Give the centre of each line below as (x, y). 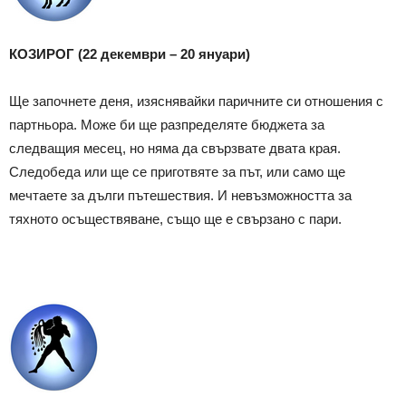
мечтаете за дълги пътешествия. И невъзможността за (180, 195)
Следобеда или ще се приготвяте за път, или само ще (177, 171)
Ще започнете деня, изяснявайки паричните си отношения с (196, 101)
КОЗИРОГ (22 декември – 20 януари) (130, 53)
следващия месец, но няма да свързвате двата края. (175, 148)
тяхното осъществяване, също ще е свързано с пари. (175, 218)
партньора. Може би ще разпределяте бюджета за (167, 124)
